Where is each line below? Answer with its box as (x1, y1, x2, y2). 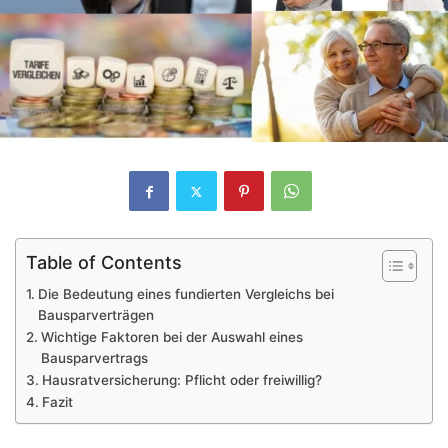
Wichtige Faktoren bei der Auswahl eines (40, 329, 303, 346)
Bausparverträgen (37, 307, 154, 324)
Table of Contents (26, 252, 182, 274)
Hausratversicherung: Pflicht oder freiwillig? (41, 372, 322, 389)
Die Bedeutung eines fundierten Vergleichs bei (37, 286, 334, 303)
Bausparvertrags (40, 350, 148, 367)
